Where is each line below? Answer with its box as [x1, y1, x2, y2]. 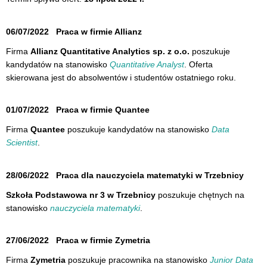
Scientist [6, 138, 38, 148]
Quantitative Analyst [110, 59, 184, 69]
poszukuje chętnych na [156, 190, 244, 200]
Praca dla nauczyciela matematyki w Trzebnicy [56, 170, 244, 180]
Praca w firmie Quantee [56, 105, 150, 115]
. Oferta [184, 59, 213, 69]
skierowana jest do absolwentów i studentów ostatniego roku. [6, 72, 236, 82]
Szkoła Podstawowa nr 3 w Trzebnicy [6, 190, 156, 200]
